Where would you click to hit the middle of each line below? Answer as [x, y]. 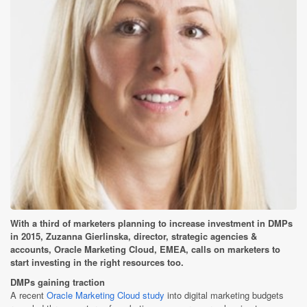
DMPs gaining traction [58, 282]
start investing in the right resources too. [97, 262]
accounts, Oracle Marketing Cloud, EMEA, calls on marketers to [145, 249]
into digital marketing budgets [224, 295]
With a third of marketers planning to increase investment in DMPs [151, 223]
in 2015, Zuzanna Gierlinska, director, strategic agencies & [134, 236]
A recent [28, 295]
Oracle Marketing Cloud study [106, 295]
